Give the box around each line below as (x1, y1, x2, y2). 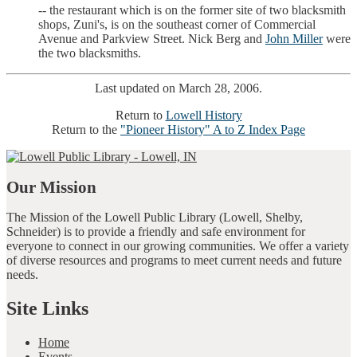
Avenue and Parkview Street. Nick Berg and (38, 31, 265, 45)
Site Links (6, 298, 88, 319)
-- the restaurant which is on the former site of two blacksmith (38, 2, 346, 17)
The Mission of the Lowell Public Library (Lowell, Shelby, (6, 210, 303, 225)
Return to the (52, 122, 120, 136)
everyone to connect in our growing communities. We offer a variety (6, 239, 349, 253)
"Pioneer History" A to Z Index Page (120, 122, 305, 136)
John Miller (265, 31, 323, 45)
